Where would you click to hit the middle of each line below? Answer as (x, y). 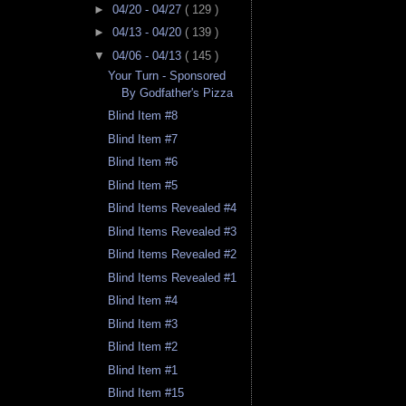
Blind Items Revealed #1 (173, 277)
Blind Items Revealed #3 (173, 231)
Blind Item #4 (143, 301)
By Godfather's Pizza (178, 92)
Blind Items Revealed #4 (173, 208)
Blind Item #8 (143, 116)
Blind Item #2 (143, 347)
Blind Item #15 (146, 393)
